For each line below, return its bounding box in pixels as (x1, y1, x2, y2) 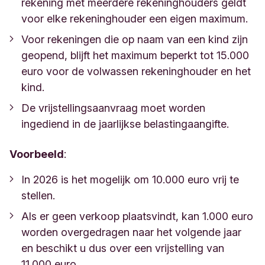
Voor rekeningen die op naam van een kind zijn (21, 33, 248, 46)
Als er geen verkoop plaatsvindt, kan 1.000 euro (21, 210, 253, 222)
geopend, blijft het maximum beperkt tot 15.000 (21, 49, 249, 62)
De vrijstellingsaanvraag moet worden (21, 102, 205, 114)
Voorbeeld (9, 148, 64, 160)
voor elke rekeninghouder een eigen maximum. (21, 12, 248, 25)
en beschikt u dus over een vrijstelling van (21, 242, 224, 254)
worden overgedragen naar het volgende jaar (21, 226, 241, 238)
